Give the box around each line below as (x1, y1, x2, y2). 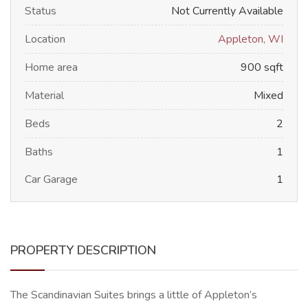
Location (25, 32, 65, 47)
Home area (25, 60, 78, 76)
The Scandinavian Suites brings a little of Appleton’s (10, 287, 257, 303)
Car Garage (25, 172, 78, 188)
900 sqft (241, 60, 283, 76)
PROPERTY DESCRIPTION (10, 242, 156, 259)
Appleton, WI (218, 32, 283, 47)
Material (25, 88, 64, 104)
